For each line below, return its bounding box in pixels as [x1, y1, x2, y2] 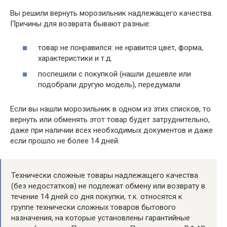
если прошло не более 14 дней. [10, 136, 120, 145]
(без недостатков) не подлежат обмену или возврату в [11, 181, 205, 191]
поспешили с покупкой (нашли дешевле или [38, 69, 191, 79]
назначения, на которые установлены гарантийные [11, 213, 190, 222]
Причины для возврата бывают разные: [10, 19, 150, 28]
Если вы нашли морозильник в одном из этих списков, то [10, 104, 211, 113]
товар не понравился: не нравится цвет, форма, [38, 43, 203, 52]
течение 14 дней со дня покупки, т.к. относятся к [11, 192, 182, 201]
